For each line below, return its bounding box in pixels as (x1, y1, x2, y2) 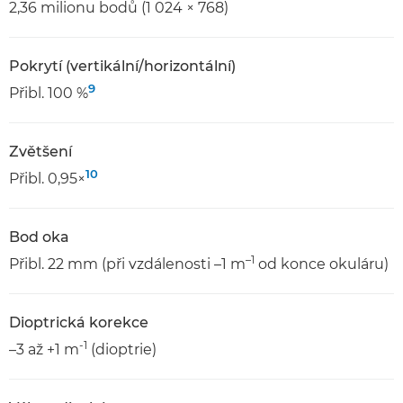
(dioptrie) (87, 341, 157, 358)
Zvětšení (9, 143, 72, 160)
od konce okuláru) (255, 255, 389, 273)
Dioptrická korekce (9, 314, 148, 331)
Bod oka (9, 228, 69, 246)
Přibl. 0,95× (9, 170, 85, 187)
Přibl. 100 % (9, 85, 88, 102)
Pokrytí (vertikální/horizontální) (9, 58, 236, 75)
